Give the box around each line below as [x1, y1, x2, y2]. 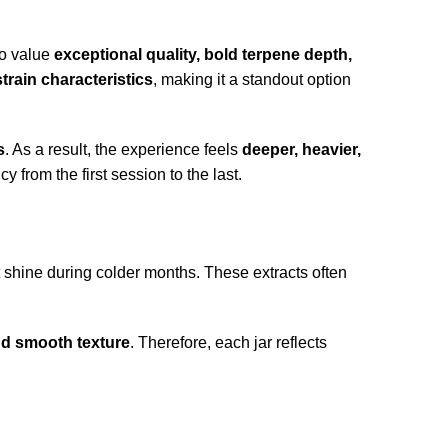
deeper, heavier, [242, 140, 361, 158]
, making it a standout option [153, 70, 351, 88]
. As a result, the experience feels [5, 140, 242, 158]
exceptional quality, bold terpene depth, [54, 45, 352, 63]
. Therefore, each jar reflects [130, 333, 327, 351]
